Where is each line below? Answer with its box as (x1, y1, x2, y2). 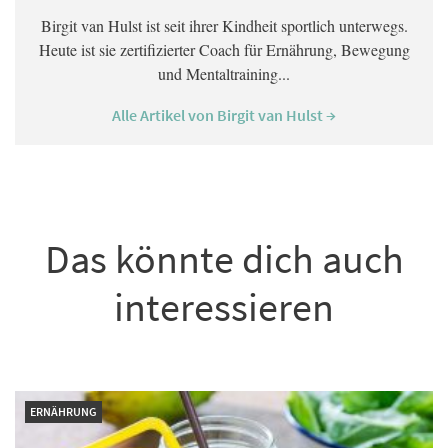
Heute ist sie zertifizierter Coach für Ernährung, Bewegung (38, 39, 410, 61)
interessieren (114, 282, 334, 333)
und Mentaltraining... (158, 63, 290, 85)
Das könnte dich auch (44, 234, 404, 285)
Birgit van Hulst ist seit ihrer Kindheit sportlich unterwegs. (40, 15, 408, 37)
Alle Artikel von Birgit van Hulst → (112, 105, 336, 126)
